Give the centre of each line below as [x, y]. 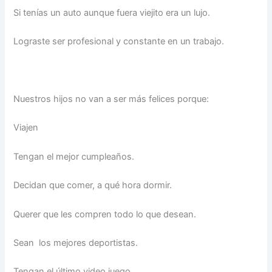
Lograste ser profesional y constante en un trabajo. [119, 42]
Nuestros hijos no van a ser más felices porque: [111, 99]
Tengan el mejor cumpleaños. [74, 156]
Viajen [26, 128]
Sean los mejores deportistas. [76, 243]
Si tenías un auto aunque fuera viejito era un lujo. [112, 13]
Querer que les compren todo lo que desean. [105, 214]
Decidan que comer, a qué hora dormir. [93, 185]
